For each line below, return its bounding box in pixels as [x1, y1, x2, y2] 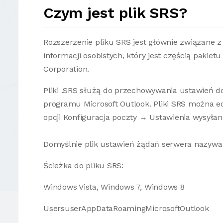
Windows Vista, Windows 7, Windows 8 [43, 182, 185, 192]
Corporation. [43, 64, 90, 74]
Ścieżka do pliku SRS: [43, 161, 123, 170]
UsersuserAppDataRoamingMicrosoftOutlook [43, 204, 209, 213]
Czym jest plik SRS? [43, 4, 187, 21]
